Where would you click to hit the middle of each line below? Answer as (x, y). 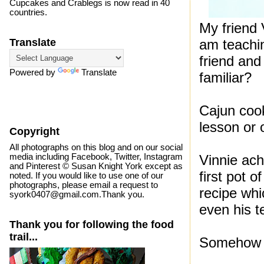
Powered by (33, 73)
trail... (23, 237)
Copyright (34, 132)
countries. (28, 13)
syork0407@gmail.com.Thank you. (77, 194)
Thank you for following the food (91, 224)
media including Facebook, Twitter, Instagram (96, 156)
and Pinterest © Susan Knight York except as (96, 166)
